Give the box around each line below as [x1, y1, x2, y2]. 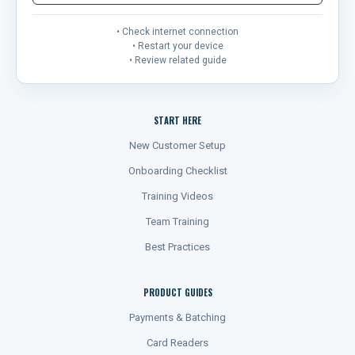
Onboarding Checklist [128, 165, 227, 177]
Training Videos [142, 190, 213, 203]
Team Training [146, 216, 209, 228]
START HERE [154, 114, 201, 128]
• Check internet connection [116, 26, 239, 38]
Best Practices [145, 241, 210, 254]
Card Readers [147, 337, 208, 349]
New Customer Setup [129, 139, 226, 152]
